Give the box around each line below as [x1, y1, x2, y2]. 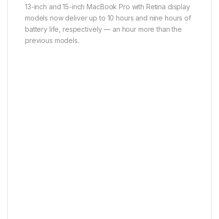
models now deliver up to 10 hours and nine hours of [25, 13, 191, 22]
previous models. [25, 36, 79, 44]
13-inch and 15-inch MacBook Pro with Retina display [25, 2, 190, 11]
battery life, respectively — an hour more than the [25, 24, 182, 33]
